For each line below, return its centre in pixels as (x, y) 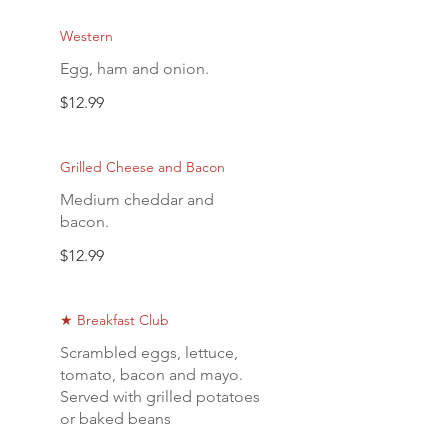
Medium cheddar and (137, 199)
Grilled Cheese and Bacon (142, 167)
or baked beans (115, 418)
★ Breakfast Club (114, 320)
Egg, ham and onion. (134, 68)
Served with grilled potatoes (160, 396)
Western (86, 36)
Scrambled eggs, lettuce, (149, 352)
